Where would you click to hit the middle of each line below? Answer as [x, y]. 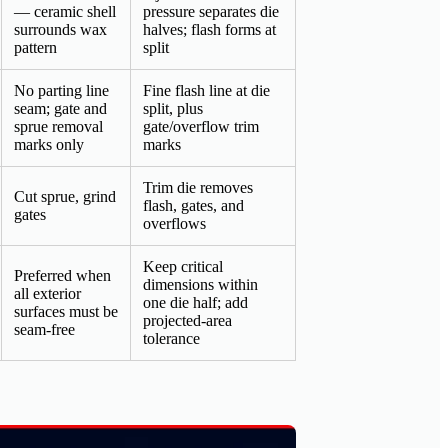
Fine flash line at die [206, 91]
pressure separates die [211, 12]
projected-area [187, 321]
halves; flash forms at [209, 30]
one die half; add [195, 303]
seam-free [44, 330]
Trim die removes [198, 188]
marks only [49, 145]
